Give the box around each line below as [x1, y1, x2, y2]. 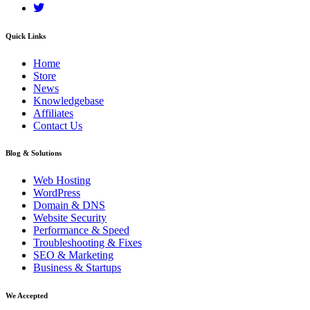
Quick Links [6, 31, 46, 40]
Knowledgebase [33, 94, 104, 107]
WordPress [33, 187, 80, 199]
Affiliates [33, 107, 73, 119]
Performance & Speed [33, 224, 129, 237]
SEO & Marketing [33, 249, 113, 262]
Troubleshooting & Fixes [33, 237, 142, 249]
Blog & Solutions [6, 149, 62, 158]
